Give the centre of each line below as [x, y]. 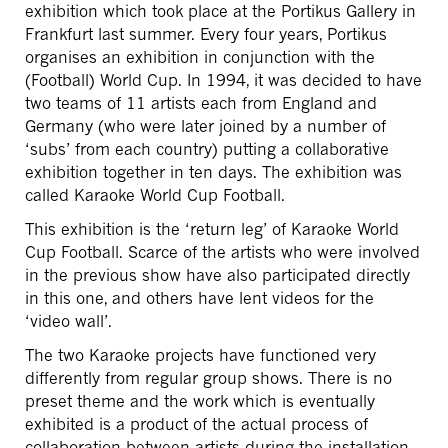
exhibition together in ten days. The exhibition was [213, 172]
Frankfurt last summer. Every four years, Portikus [206, 34]
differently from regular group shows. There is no [208, 378]
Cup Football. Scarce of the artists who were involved [222, 252]
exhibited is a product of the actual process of [196, 424]
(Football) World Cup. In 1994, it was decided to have [223, 80]
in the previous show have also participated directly [217, 275]
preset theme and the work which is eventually [200, 401]
